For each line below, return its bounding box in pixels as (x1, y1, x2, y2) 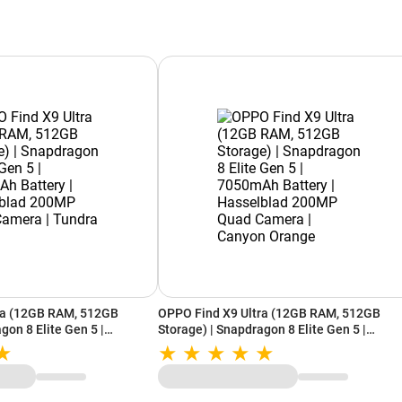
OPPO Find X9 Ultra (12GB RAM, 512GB (158, 306, 380, 321)
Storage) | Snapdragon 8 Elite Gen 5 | (158, 322, 366, 337)
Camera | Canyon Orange (158, 354, 300, 370)
